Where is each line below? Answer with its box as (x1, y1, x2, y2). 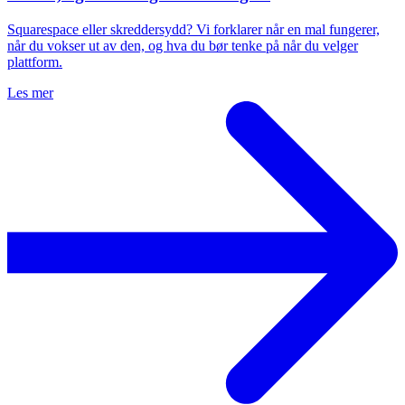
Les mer (7, 84, 53, 100)
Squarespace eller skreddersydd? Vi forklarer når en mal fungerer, (7, 21, 380, 37)
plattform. (7, 53, 62, 70)
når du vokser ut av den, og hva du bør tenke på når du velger (7, 37, 358, 53)
